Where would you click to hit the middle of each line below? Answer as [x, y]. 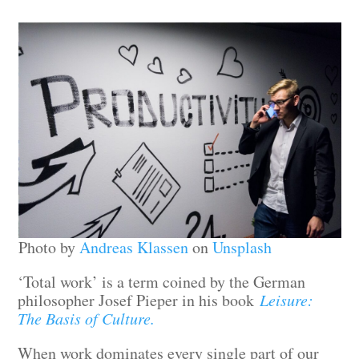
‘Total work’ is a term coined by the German [162, 282]
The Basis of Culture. [87, 318]
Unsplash [242, 247]
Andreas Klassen [133, 247]
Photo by [48, 247]
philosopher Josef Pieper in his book [139, 300]
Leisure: [287, 300]
